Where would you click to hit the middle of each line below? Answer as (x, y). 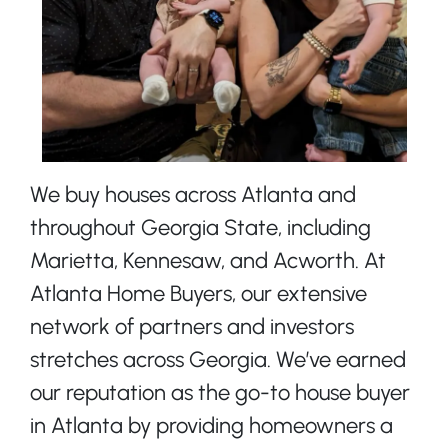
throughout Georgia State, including (200, 228)
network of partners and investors (192, 327)
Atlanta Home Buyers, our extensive (198, 294)
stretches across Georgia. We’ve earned (218, 360)
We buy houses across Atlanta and (193, 195)
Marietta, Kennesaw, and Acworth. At (208, 261)
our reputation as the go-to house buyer (220, 393)
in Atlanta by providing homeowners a (211, 426)
